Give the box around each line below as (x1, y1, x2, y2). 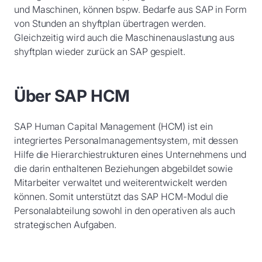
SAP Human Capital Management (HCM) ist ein (14, 120, 213, 132)
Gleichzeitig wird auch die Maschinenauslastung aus (14, 32, 235, 43)
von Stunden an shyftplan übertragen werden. (14, 18, 206, 29)
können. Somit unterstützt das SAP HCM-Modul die (14, 191, 229, 202)
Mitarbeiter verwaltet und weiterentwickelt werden (14, 177, 227, 188)
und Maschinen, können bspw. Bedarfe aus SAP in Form (14, 4, 247, 15)
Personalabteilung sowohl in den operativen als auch (14, 205, 235, 216)
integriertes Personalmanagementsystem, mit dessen (14, 135, 239, 146)
